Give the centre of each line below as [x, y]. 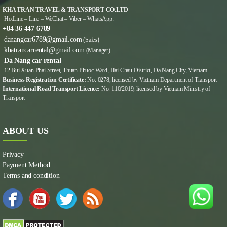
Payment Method [26, 165]
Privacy [13, 155]
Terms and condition [31, 176]
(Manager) [97, 50]
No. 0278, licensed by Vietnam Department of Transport [152, 80]
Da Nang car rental [32, 61]
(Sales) [90, 40]
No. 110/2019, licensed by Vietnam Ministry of [155, 89]
